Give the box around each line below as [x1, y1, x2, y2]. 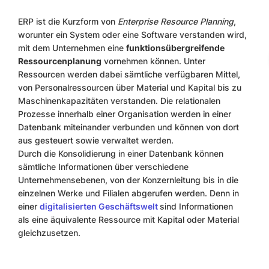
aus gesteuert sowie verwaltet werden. [18, 135, 176, 145]
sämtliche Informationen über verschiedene [18, 162, 189, 172]
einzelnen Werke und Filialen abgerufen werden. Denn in [18, 188, 239, 198]
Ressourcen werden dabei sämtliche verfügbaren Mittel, [18, 69, 240, 79]
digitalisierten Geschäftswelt [40, 201, 160, 211]
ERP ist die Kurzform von [18, 16, 115, 26]
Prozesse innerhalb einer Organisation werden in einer [18, 109, 231, 119]
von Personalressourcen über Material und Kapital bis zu [18, 82, 241, 92]
